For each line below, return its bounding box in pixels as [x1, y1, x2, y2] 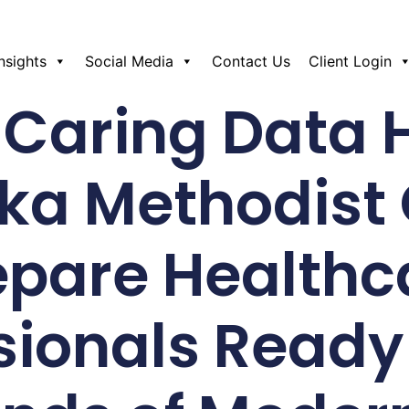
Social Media [85, 52, 174, 70]
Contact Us [212, 52, 291, 70]
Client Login [309, 52, 393, 70]
